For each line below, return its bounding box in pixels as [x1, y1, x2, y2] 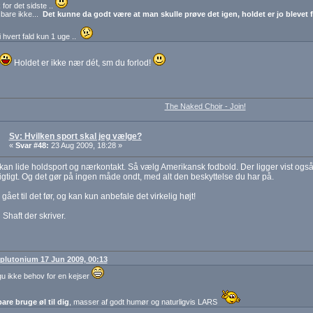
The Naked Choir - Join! [164, 102, 246, 111]
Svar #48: [15, 141, 49, 150]
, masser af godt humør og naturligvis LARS [68, 298, 221, 307]
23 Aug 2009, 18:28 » [48, 141, 122, 150]
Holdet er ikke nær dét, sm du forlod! [11, 57, 153, 68]
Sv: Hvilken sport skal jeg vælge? [8, 131, 142, 142]
